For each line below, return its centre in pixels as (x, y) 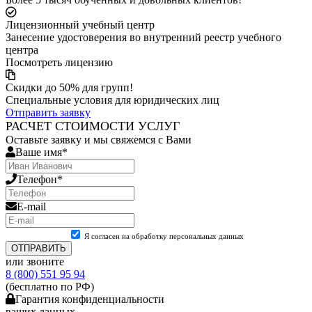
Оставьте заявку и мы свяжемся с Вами (99, 139)
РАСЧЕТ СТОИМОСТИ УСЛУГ (93, 126)
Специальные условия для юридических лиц (112, 100)
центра (22, 49)
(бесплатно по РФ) (50, 286)
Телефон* (40, 179)
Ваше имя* (41, 152)
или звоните (35, 261)
